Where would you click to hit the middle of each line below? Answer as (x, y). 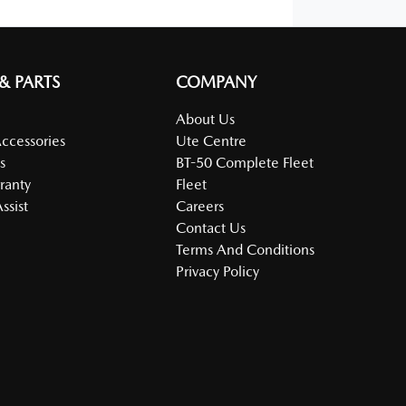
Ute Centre (212, 141)
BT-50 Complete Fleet (245, 163)
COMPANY (217, 82)
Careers (200, 206)
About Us (206, 119)
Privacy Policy (218, 271)
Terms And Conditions (246, 250)
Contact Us (211, 228)
